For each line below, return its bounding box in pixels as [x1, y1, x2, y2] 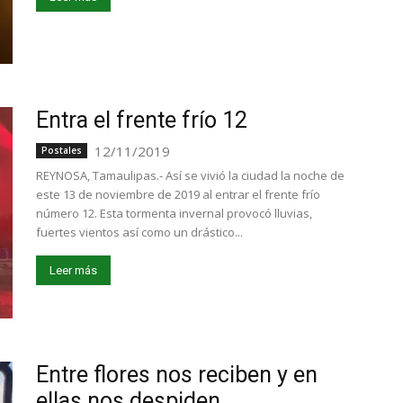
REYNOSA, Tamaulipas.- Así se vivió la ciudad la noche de [36, 167, 345, 184]
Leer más [49, 264, 97, 277]
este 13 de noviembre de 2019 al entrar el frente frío [36, 186, 320, 202]
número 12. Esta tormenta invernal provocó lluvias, [36, 205, 312, 221]
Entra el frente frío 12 [36, 107, 247, 133]
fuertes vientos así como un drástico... [36, 224, 243, 240]
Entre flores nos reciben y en [36, 362, 318, 388]
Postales [41, 144, 82, 157]
